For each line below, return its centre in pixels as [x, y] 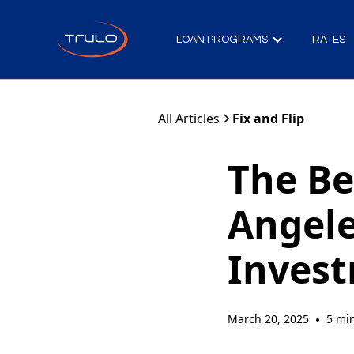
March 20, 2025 [268, 319]
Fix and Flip [268, 118]
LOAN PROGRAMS [222, 39]
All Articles [189, 118]
